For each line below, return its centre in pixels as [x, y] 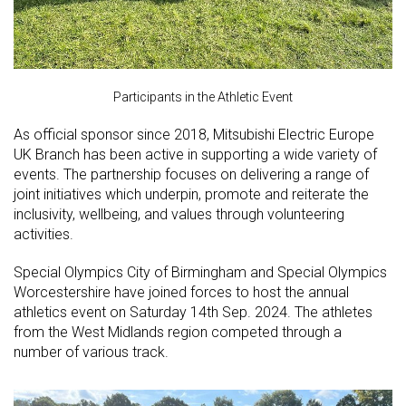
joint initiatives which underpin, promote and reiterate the [191, 195]
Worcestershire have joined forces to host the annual [181, 293]
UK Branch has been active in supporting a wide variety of [195, 155]
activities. [43, 235]
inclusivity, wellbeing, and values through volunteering [179, 215]
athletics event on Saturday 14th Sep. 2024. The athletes [193, 313]
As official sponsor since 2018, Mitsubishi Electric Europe [194, 135]
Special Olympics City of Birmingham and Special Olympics [200, 273]
